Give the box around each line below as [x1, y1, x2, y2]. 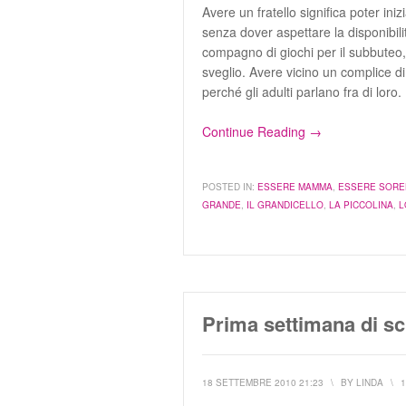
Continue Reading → [202, 122, 322, 140]
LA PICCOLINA [329, 198, 393, 211]
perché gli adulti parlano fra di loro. [202, 82, 401, 101]
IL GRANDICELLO [246, 198, 324, 211]
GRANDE [202, 198, 241, 211]
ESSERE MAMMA [257, 180, 333, 193]
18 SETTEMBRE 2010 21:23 [202, 376, 324, 389]
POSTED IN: [202, 180, 255, 193]
